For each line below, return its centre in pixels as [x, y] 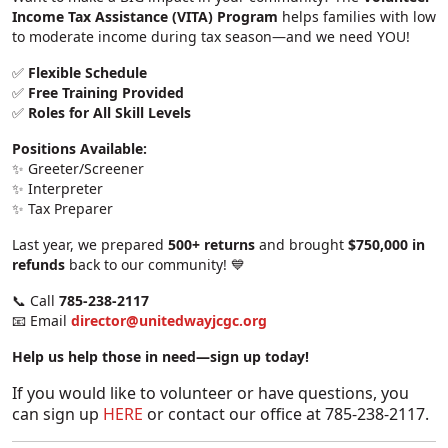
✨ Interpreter [57, 189]
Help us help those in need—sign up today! [160, 357]
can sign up [57, 414]
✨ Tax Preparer [62, 209]
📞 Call [35, 301]
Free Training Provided [106, 93]
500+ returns [211, 245]
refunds [38, 265]
